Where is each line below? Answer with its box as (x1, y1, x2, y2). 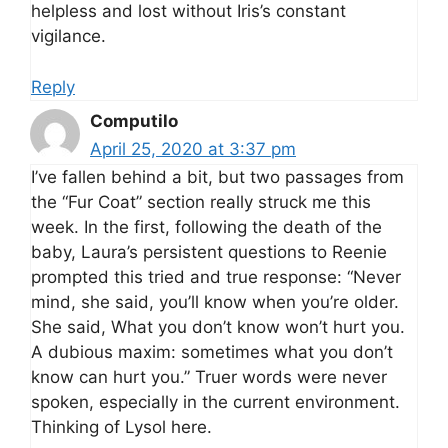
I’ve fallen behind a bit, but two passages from (31, 166, 404, 187)
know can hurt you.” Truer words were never (31, 366, 387, 387)
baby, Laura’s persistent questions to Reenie (31, 241, 387, 262)
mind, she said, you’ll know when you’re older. (31, 291, 399, 312)
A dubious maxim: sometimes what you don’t (31, 341, 393, 362)
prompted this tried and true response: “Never (31, 266, 401, 287)
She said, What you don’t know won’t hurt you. (31, 316, 405, 337)
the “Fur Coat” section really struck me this (31, 191, 371, 212)
